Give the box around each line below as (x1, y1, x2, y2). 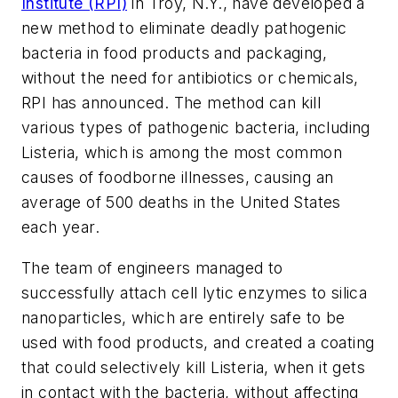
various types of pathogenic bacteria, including (21, 118, 370, 138)
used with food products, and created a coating (21, 333, 375, 353)
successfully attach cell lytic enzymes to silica (21, 283, 368, 303)
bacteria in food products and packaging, (21, 44, 327, 63)
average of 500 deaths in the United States (21, 193, 341, 212)
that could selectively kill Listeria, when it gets (21, 358, 365, 378)
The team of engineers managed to (21, 259, 283, 278)
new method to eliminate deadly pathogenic (21, 19, 347, 38)
